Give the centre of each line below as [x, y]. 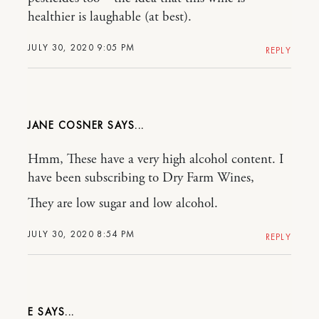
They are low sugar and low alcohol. [123, 204]
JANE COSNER [66, 125]
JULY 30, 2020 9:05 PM [82, 47]
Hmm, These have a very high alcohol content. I [156, 159]
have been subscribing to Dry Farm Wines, [141, 178]
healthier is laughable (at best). [110, 17]
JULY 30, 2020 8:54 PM [82, 234]
